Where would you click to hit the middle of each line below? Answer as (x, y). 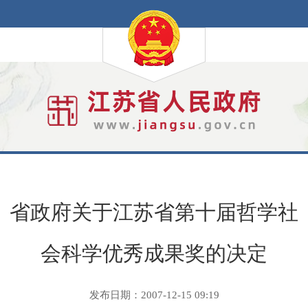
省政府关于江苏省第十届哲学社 (154, 212)
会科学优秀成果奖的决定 (154, 253)
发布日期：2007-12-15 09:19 (154, 295)
